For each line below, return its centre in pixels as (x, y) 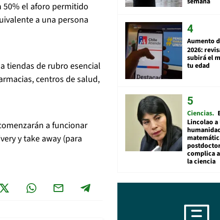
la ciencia (201, 161)
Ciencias (200, 113)
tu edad (198, 66)
